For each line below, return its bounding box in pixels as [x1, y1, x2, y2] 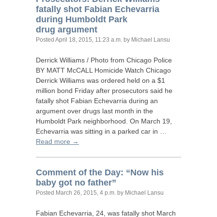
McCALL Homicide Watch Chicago [65, 66, 171, 74]
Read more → [36, 138, 79, 145]
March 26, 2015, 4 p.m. [56, 189, 116, 196]
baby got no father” [36, 178, 116, 187]
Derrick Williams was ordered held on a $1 [36, 77, 165, 84]
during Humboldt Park [36, 15, 127, 24]
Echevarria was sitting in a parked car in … [36, 127, 167, 135]
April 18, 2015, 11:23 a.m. [55, 36, 122, 43]
